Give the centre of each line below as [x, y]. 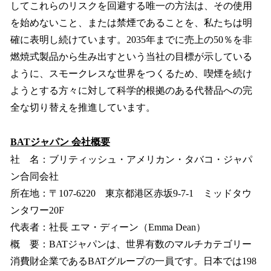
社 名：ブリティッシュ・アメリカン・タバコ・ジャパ [131, 159]
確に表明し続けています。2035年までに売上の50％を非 [131, 39]
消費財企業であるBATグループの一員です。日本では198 [133, 261]
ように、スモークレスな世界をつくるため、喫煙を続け [131, 73]
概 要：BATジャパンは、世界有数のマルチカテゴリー [131, 244]
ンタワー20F [37, 210]
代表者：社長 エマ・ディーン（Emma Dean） [108, 227]
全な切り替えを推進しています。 [83, 107]
